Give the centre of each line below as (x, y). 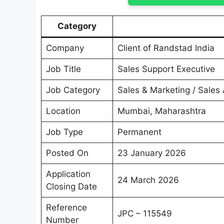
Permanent (139, 132)
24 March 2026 (148, 180)
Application (68, 174)
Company (65, 48)
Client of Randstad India (166, 48)
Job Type (64, 132)
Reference (66, 208)
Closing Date (71, 187)
